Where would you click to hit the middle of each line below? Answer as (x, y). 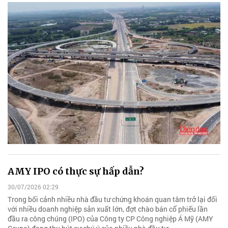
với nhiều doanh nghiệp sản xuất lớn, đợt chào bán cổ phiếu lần (108, 209)
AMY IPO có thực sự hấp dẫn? (76, 171)
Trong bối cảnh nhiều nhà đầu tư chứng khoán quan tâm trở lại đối (112, 199)
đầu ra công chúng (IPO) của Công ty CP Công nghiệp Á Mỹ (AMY (110, 219)
